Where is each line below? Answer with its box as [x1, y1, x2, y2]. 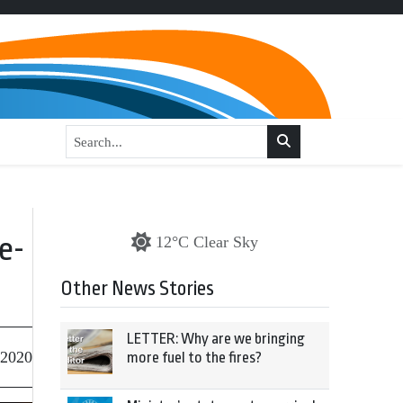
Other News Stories [60, 277, 214, 300]
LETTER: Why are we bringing [127, 330, 305, 347]
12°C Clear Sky [156, 233, 258, 251]
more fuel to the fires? [127, 349, 262, 366]
